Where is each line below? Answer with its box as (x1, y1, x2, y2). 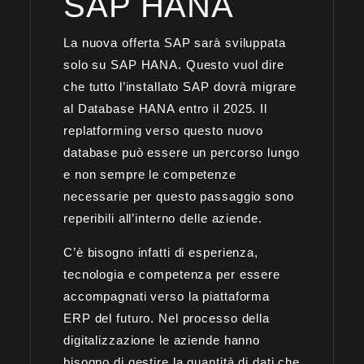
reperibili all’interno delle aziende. (63, 210, 262, 225)
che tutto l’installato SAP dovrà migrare (63, 79, 297, 93)
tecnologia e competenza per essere (63, 266, 280, 281)
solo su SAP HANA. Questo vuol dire (63, 57, 284, 71)
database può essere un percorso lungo (63, 145, 300, 159)
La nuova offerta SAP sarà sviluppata (63, 35, 286, 50)
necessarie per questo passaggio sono (63, 188, 294, 203)
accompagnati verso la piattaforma (63, 288, 271, 303)
